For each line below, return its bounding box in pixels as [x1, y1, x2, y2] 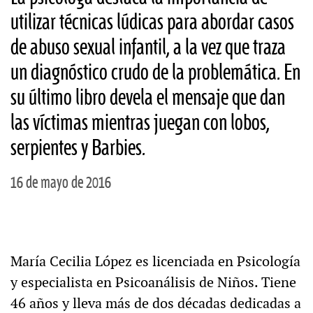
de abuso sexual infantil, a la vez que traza [10, 36, 286, 60]
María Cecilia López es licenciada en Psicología [10, 252, 300, 271]
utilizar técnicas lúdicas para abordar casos [10, 11, 294, 35]
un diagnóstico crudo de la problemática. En [10, 61, 300, 85]
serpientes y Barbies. [10, 137, 145, 161]
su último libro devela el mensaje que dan [10, 87, 285, 110]
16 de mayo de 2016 [10, 174, 111, 193]
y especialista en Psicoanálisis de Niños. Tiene [10, 273, 296, 292]
